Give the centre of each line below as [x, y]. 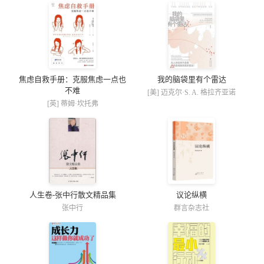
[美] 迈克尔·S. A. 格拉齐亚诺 [192, 93]
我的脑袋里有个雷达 [192, 79]
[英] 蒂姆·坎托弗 [72, 104]
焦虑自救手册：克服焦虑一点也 [72, 79]
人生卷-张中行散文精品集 [72, 195]
